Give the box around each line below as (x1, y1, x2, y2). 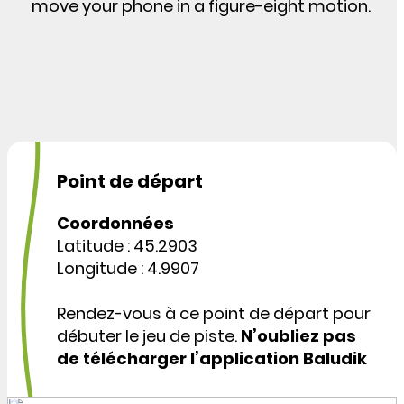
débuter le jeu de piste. (57, 324, 241, 347)
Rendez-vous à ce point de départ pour (57, 301, 371, 325)
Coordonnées (57, 211, 174, 234)
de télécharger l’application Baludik (57, 346, 367, 370)
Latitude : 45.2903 (57, 234, 197, 257)
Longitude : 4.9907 (57, 256, 199, 280)
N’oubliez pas (241, 324, 356, 347)
